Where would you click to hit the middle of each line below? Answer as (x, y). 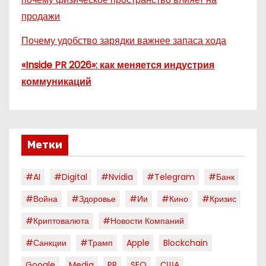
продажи (41, 17)
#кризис (219, 199)
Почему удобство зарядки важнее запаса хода (124, 41)
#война (42, 199)
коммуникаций (56, 81)
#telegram (171, 177)
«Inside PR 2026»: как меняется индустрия (118, 65)
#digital (71, 177)
